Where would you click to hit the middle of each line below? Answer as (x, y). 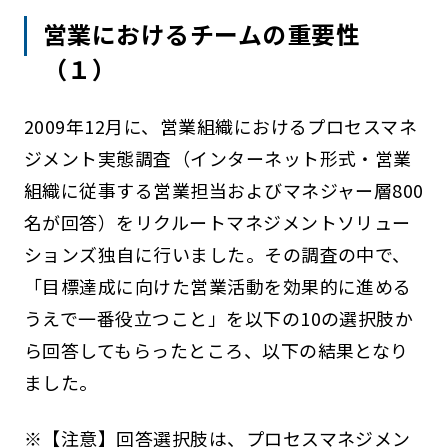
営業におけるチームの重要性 (202, 34)
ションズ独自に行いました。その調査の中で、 (217, 254)
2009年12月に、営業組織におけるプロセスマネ (220, 126)
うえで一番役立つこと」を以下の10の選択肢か (218, 318)
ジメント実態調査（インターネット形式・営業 (217, 158)
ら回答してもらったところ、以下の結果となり (216, 350)
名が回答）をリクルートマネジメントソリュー (217, 222)
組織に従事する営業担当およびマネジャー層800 (223, 190)
